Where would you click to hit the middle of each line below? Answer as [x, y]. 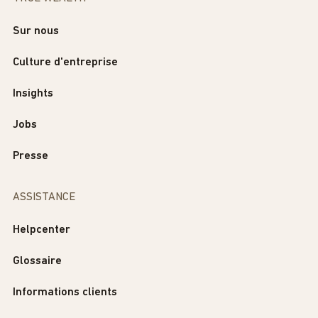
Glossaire [37, 262]
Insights [33, 94]
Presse [31, 157]
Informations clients [65, 293]
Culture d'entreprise [65, 63]
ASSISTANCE [44, 198]
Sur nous [36, 32]
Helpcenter [42, 230]
